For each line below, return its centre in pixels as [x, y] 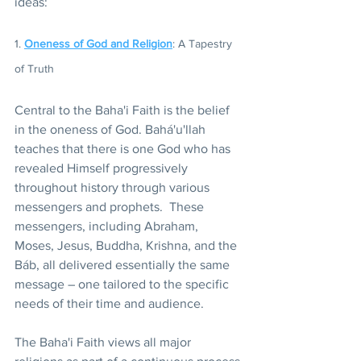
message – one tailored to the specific [123, 284]
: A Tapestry [204, 44]
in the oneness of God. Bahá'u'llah [112, 130]
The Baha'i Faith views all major [104, 342]
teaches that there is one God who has [124, 149]
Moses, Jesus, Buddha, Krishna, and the [127, 246]
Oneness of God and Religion [98, 44]
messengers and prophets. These [111, 207]
